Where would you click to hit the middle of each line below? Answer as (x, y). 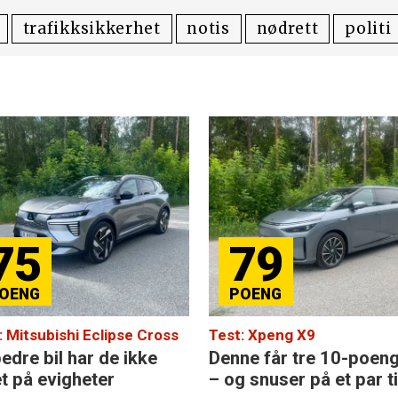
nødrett (287, 29)
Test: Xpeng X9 (263, 335)
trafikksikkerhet (92, 29)
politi (368, 29)
